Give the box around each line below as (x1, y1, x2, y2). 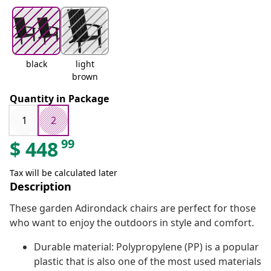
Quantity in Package (10, 92, 109, 106)
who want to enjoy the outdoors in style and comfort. (10, 216, 254, 230)
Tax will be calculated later (10, 167, 117, 179)
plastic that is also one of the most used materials (34, 255, 261, 269)
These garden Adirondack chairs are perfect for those (10, 201, 256, 215)
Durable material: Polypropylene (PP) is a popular (34, 240, 259, 254)
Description (10, 179, 71, 194)
